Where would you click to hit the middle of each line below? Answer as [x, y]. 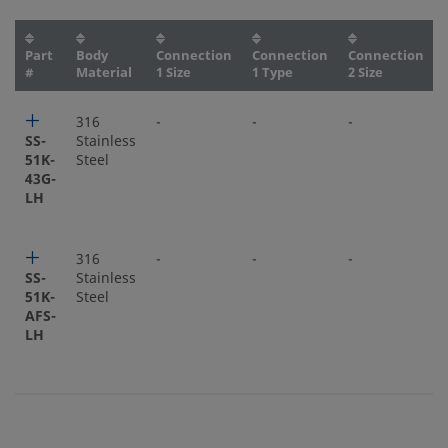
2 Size [365, 72]
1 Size [173, 72]
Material [104, 72]
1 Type [272, 72]
